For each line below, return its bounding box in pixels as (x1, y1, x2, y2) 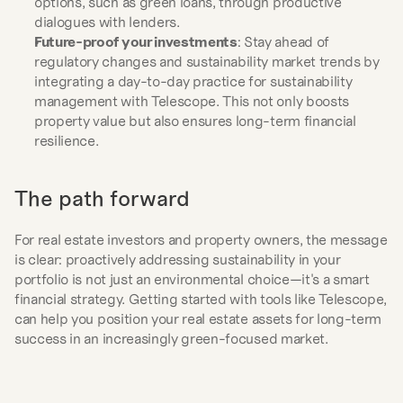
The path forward (14, 185, 190, 212)
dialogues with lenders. (34, 13, 180, 31)
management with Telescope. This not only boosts (34, 92, 349, 110)
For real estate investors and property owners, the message (14, 230, 388, 248)
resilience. (34, 131, 99, 149)
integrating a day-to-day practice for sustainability (34, 72, 353, 90)
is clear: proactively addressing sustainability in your (14, 250, 341, 268)
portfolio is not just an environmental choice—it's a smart (14, 270, 370, 288)
